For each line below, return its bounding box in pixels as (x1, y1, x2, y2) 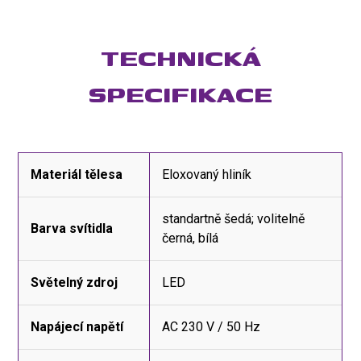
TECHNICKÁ (100, 39, 261, 75)
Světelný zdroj (31, 274, 118, 290)
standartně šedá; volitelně (162, 210, 305, 226)
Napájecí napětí (31, 318, 124, 334)
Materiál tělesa (31, 166, 123, 182)
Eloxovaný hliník (162, 166, 252, 182)
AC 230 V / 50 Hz (162, 318, 261, 334)
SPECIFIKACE (89, 76, 272, 111)
